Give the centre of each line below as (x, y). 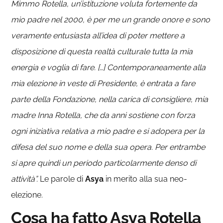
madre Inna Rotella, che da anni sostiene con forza (103, 115)
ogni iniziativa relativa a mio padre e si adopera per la (108, 131)
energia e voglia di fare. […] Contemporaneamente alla (109, 67)
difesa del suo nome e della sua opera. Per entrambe (108, 147)
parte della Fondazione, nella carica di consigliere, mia (110, 99)
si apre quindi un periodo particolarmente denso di (104, 163)
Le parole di (63, 179)
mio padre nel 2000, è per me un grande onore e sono (111, 19)
